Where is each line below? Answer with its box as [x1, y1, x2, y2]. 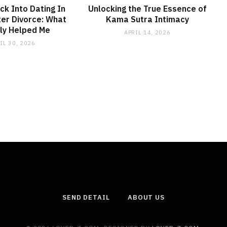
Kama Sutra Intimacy [105, 14, 189, 25]
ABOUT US [127, 193, 165, 202]
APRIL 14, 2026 [124, 29, 171, 36]
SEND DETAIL [62, 193, 110, 202]
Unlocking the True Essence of [88, 4, 207, 14]
